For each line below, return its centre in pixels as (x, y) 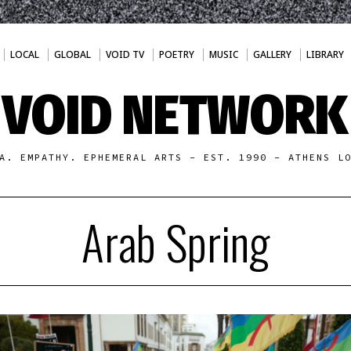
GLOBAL (72, 54)
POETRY (176, 54)
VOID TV (125, 54)
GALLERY (272, 54)
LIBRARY (325, 54)
